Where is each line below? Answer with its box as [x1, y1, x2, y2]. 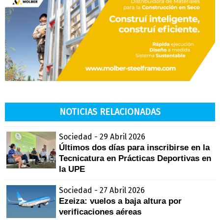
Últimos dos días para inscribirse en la [59, 142, 210, 152]
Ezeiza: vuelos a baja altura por [59, 196, 182, 206]
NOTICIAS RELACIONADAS [59, 106, 161, 117]
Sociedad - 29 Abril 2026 [59, 132, 145, 141]
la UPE [59, 164, 85, 174]
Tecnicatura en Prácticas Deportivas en [59, 153, 211, 163]
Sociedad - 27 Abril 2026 [59, 185, 145, 195]
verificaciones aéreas [59, 207, 141, 217]
